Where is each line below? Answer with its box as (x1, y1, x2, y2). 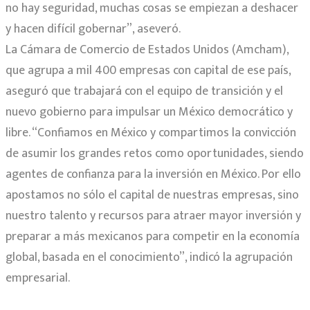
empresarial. (6, 267, 70, 289)
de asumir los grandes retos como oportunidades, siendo (6, 143, 304, 164)
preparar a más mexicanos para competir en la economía (6, 226, 300, 247)
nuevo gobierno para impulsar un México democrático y (6, 101, 293, 122)
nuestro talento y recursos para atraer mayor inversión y (6, 205, 301, 226)
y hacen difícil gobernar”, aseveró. (6, 18, 181, 39)
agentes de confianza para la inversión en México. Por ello (6, 163, 301, 185)
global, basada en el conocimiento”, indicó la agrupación (6, 246, 293, 268)
